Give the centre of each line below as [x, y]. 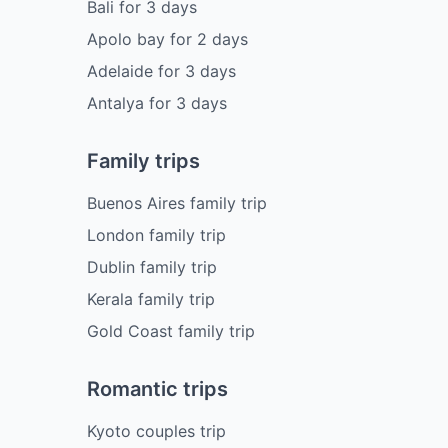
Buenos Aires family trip [177, 202]
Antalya [115, 102]
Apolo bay [126, 38]
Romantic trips [157, 388]
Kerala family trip [151, 298]
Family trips [143, 160]
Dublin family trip [152, 266]
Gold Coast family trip [171, 330]
